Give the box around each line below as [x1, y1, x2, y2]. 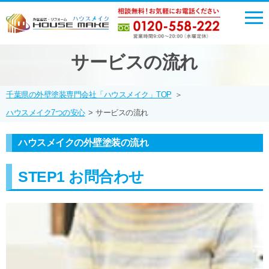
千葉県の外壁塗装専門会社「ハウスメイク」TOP [6, 90, 172, 99]
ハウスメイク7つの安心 [6, 108, 85, 117]
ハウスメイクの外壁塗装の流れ [18, 138, 148, 148]
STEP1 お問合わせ [18, 168, 144, 185]
